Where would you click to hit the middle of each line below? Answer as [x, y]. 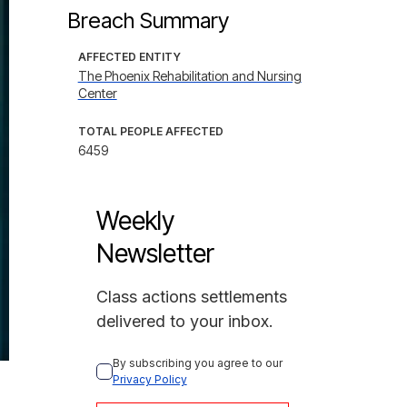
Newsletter [155, 253]
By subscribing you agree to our [199, 363]
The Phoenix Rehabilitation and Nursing [189, 76]
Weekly [135, 221]
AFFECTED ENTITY [129, 57]
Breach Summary [148, 20]
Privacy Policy [149, 379]
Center [97, 93]
